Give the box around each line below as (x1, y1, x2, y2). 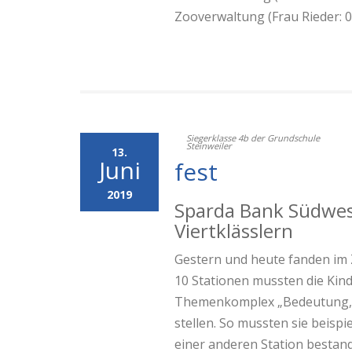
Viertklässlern (174, 218, 293, 244)
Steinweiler (186, 140, 232, 152)
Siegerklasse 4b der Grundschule (186, 132, 320, 144)
